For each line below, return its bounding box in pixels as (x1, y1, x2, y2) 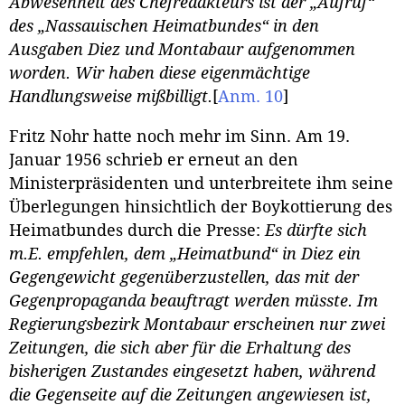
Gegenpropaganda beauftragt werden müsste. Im (9, 291, 378, 310)
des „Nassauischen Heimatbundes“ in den (9, 17, 319, 36)
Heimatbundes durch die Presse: (9, 221, 265, 240)
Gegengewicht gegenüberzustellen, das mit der (9, 268, 359, 287)
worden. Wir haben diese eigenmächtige (9, 64, 310, 83)
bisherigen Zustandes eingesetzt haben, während (9, 362, 375, 381)
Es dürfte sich (265, 221, 367, 240)
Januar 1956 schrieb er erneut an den (9, 150, 298, 169)
